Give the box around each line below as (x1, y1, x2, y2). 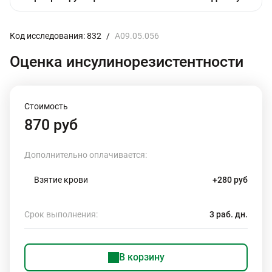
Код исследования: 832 (10, 31, 101, 41)
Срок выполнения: (24, 209, 98, 219)
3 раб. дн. (209, 209, 248, 219)
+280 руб (212, 175, 248, 185)
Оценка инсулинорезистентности (10, 53, 243, 70)
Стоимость (24, 101, 68, 111)
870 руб (24, 116, 78, 134)
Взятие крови (34, 175, 88, 185)
